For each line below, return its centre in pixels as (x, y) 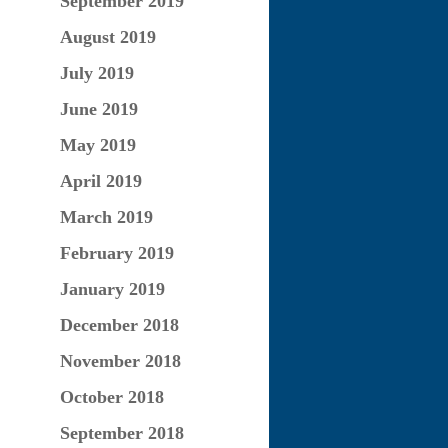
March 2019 (106, 217)
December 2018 (119, 325)
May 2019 (97, 145)
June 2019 (98, 109)
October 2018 (111, 397)
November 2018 (120, 361)
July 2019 (96, 73)
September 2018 (121, 433)
